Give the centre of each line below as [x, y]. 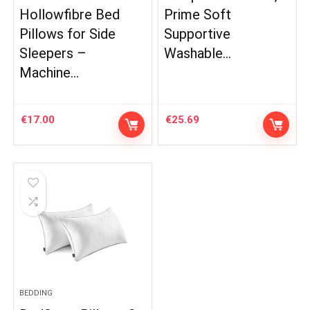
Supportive [198, 34]
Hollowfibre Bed [70, 14]
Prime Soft [198, 14]
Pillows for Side [68, 34]
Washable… [198, 53]
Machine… [49, 72]
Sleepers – [53, 53]
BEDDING [36, 293]
